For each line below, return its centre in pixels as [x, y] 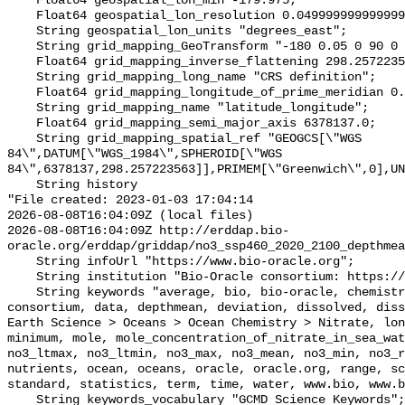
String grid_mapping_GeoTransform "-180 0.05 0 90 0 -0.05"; [22, 47]
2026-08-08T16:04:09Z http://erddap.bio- [148, 231]
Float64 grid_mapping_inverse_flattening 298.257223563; [22, 62]
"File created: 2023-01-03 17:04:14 [130, 201]
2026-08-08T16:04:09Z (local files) [130, 216]
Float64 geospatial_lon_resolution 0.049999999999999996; [22, 16]
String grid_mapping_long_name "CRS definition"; [22, 78]
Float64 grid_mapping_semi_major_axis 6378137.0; [22, 124]
